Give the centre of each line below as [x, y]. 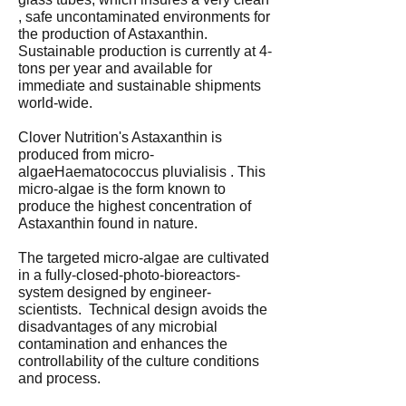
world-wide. [55, 103]
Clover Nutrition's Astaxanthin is [120, 137]
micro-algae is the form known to [122, 189]
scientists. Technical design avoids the [143, 309]
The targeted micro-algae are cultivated [144, 258]
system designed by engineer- [115, 292]
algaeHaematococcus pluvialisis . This [142, 172]
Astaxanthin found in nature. [108, 223]
